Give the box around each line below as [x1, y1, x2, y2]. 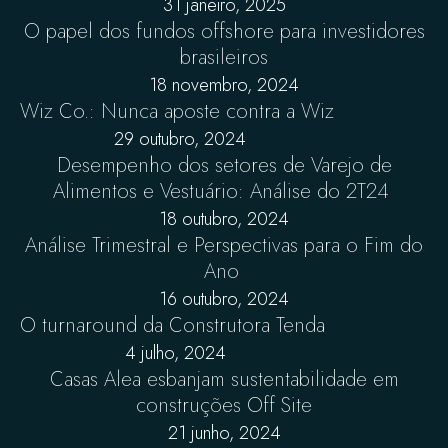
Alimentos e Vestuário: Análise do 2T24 [53, 177, 395, 206]
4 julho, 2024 [125, 340, 226, 366]
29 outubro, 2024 [114, 126, 246, 152]
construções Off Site [136, 391, 312, 420]
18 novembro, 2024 [149, 72, 299, 98]
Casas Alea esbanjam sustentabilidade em [49, 365, 399, 394]
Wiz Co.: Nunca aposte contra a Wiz [20, 97, 340, 126]
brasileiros [180, 43, 268, 72]
